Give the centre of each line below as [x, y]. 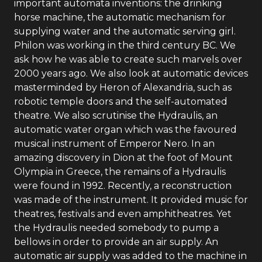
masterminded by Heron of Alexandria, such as [123, 87]
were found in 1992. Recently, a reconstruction [123, 186]
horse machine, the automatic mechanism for [120, 17]
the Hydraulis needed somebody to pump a [116, 228]
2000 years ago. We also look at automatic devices [131, 73]
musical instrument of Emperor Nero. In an [114, 144]
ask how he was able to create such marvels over [128, 59]
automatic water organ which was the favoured [125, 130]
